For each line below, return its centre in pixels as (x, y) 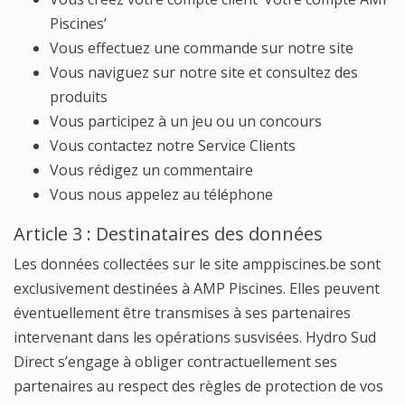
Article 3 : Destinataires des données (168, 234)
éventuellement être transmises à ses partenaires (182, 313)
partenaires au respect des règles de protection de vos (198, 386)
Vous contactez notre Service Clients (173, 146)
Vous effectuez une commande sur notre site (202, 48)
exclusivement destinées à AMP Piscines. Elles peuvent (197, 288)
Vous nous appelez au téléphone (161, 194)
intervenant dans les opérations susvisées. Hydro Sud (195, 337)
